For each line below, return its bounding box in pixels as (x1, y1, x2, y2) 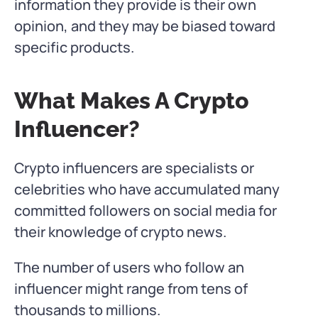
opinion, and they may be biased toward (14, 16, 275, 36)
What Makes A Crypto (14, 87, 249, 114)
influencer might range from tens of (14, 279, 248, 299)
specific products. (14, 38, 134, 57)
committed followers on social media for (14, 201, 277, 221)
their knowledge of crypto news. (14, 222, 226, 242)
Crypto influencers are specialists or (14, 158, 254, 178)
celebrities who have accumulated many (14, 180, 280, 199)
